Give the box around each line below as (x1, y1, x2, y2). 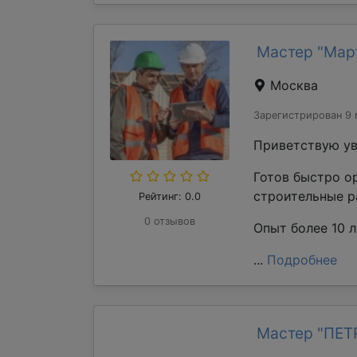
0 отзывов (144, 215, 195, 227)
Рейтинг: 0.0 (139, 190, 201, 202)
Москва (266, 77, 318, 93)
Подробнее (267, 252, 337, 268)
